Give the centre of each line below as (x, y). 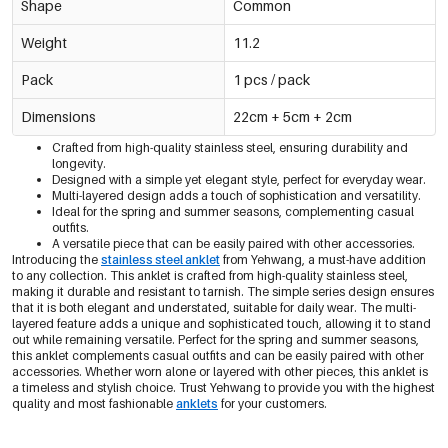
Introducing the (56, 260)
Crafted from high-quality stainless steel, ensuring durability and (230, 148)
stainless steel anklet (160, 260)
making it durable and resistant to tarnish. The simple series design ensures (223, 292)
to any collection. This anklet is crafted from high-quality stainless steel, (210, 276)
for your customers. (272, 404)
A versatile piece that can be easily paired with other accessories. (233, 244)
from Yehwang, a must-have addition (323, 260)
